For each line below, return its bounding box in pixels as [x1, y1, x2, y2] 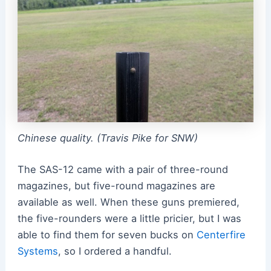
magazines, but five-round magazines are [17, 179, 215, 192]
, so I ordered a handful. [57, 244, 175, 257]
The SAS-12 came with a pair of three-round [17, 163, 228, 175]
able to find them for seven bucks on [17, 228, 197, 241]
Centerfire [196, 228, 246, 241]
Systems [17, 244, 58, 257]
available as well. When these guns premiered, [17, 195, 240, 208]
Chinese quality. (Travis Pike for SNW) [17, 132, 198, 145]
